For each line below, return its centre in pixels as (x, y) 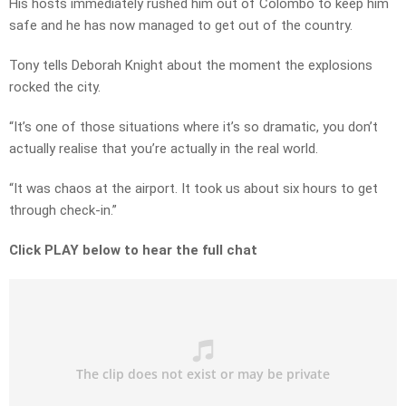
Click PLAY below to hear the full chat (133, 251)
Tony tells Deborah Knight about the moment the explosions (191, 66)
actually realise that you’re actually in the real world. (164, 149)
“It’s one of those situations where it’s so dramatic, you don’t (193, 127)
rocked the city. (55, 87)
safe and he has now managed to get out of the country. (181, 26)
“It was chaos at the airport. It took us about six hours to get (193, 189)
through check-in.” (63, 211)
